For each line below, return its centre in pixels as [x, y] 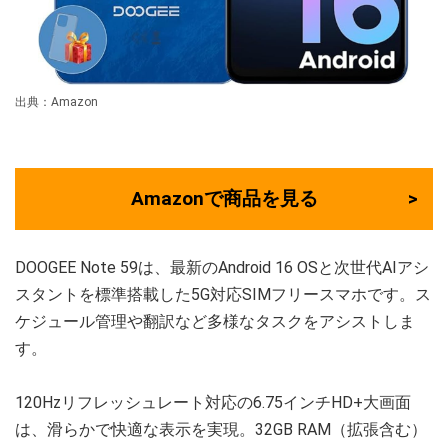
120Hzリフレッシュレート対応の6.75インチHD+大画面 [213, 402]
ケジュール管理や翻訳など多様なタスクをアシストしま [215, 321]
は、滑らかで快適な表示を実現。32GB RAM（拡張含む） [221, 429]
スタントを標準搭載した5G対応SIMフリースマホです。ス [223, 294]
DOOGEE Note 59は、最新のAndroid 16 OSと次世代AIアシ [222, 267]
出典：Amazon [56, 101]
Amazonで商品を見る [224, 198]
